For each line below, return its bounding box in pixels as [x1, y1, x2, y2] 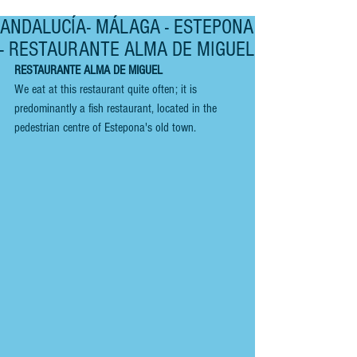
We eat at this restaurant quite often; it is [14, 82, 200, 96]
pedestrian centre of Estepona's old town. [14, 120, 199, 135]
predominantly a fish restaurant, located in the [14, 101, 220, 116]
